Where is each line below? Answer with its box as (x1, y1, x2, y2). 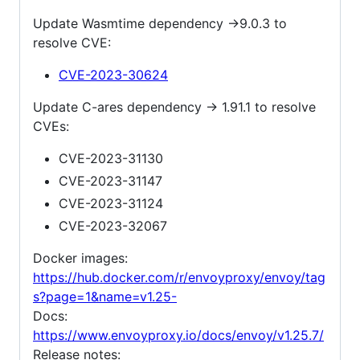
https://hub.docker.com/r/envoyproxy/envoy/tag (33, 269, 325, 286)
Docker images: (33, 250, 128, 267)
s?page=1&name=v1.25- (33, 288, 177, 305)
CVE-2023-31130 (59, 150, 163, 167)
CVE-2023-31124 (59, 195, 163, 212)
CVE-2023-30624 (59, 67, 168, 84)
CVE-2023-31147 (59, 173, 162, 190)
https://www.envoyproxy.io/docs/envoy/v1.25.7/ (33, 327, 324, 344)
